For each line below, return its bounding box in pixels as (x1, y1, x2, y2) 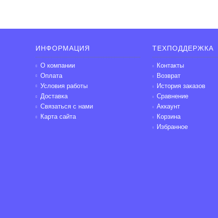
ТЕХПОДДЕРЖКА (152, 44, 214, 52)
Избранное (156, 123, 188, 130)
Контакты (156, 62, 184, 69)
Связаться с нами (40, 103, 93, 110)
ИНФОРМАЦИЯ (36, 44, 90, 52)
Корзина (156, 113, 181, 120)
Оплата (40, 72, 62, 79)
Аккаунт (156, 103, 180, 110)
